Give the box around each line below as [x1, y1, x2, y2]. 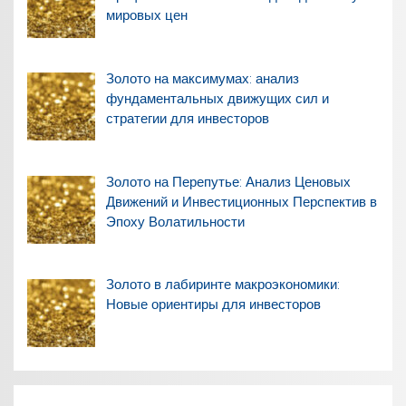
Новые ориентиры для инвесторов [105, 296, 321, 314]
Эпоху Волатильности [105, 213, 245, 230]
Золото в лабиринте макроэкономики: [105, 276, 340, 294]
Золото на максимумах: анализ [105, 70, 299, 87]
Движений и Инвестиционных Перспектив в [105, 193, 377, 210]
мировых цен [105, 7, 188, 24]
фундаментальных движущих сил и [105, 90, 329, 107]
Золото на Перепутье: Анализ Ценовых [105, 173, 351, 190]
